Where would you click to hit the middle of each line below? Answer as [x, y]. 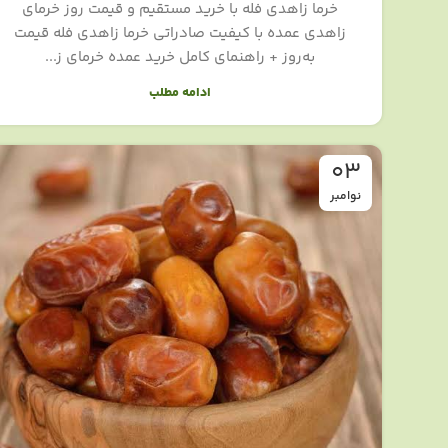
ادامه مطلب [180, 93]
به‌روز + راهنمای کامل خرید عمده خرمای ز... [180, 57]
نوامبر [345, 196]
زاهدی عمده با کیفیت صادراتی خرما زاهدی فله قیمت [180, 33]
